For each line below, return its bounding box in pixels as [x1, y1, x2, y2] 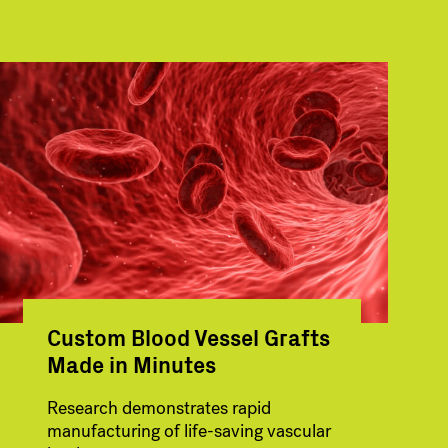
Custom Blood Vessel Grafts [46, 320, 330, 352]
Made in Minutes [46, 347, 216, 379]
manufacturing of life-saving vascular [46, 418, 331, 443]
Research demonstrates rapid [46, 395, 271, 420]
